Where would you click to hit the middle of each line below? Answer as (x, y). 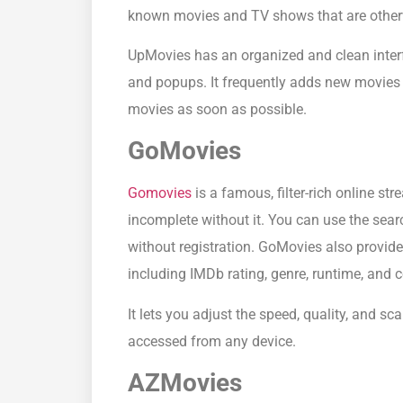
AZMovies (185, 383)
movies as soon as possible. (217, 109)
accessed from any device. (212, 341)
